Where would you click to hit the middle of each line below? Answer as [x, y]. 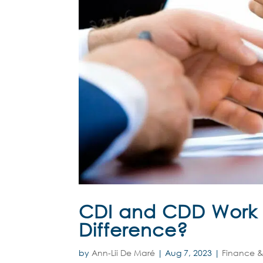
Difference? [134, 230]
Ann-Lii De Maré [124, 253]
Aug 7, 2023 [189, 253]
